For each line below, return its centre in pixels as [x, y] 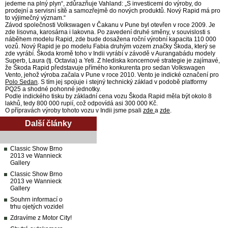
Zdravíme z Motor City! [41, 218]
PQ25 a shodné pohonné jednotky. [53, 89]
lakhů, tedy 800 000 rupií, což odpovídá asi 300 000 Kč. [81, 103]
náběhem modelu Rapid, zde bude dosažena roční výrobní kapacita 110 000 [111, 39]
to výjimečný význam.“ [35, 18]
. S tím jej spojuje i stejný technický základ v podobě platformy [122, 82]
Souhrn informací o [36, 199]
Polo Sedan [21, 82]
